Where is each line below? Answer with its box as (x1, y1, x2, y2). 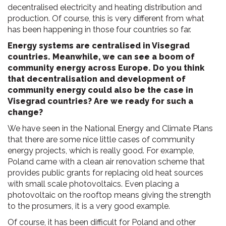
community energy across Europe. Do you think (8, 63, 204, 73)
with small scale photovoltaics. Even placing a (8, 179, 179, 189)
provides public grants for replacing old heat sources (8, 168, 203, 178)
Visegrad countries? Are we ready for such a (8, 96, 193, 106)
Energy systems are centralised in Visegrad (8, 41, 190, 50)
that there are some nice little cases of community (8, 135, 195, 144)
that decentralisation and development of (8, 74, 186, 84)
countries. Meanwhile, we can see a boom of (8, 52, 195, 62)
